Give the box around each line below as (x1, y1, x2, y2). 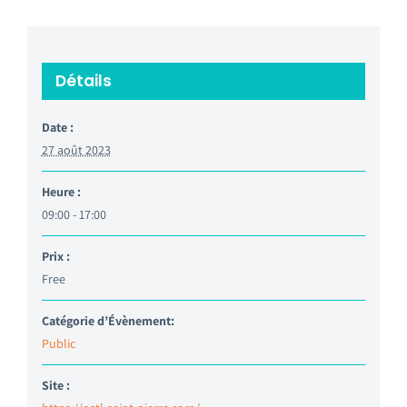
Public (41, 334, 75, 352)
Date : (41, 118, 74, 135)
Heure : (41, 183, 81, 200)
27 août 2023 (41, 141, 111, 158)
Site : (41, 376, 70, 393)
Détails (55, 69, 112, 92)
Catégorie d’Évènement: (41, 312, 174, 329)
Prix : (41, 247, 70, 264)
